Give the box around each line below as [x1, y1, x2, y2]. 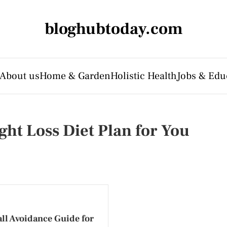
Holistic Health [110, 69, 177, 83]
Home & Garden [40, 69, 110, 83]
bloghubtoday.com [44, 18, 183, 40]
